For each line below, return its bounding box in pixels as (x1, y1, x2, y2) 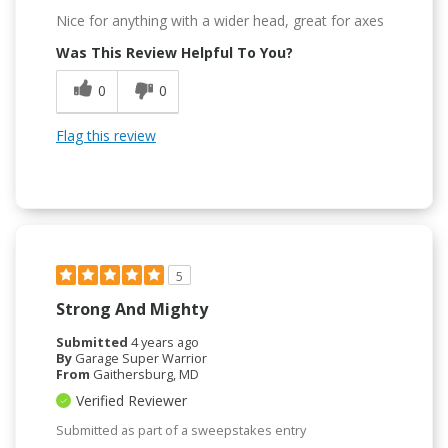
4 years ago (131, 333, 199, 352)
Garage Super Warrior (75, 349, 207, 368)
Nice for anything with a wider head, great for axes (56, 11, 384, 31)
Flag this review (56, 126, 156, 146)
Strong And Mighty (56, 298, 208, 321)
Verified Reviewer (76, 391, 187, 411)
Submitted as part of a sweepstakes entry (56, 421, 306, 440)
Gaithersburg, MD (93, 365, 199, 384)
